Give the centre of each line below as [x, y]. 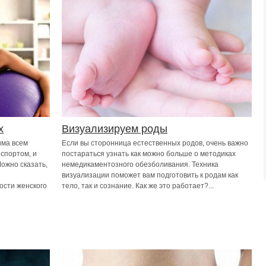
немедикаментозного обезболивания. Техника [140, 164]
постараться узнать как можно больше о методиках [149, 154]
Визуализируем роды [115, 129]
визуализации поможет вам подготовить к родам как [150, 175]
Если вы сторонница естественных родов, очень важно [155, 143]
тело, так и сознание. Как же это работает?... [138, 186]
